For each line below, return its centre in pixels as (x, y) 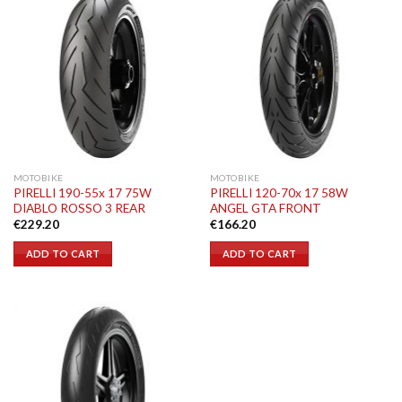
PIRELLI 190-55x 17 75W (82, 192)
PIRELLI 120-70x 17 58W (279, 192)
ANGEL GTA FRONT (265, 208)
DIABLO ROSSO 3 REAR (79, 208)
